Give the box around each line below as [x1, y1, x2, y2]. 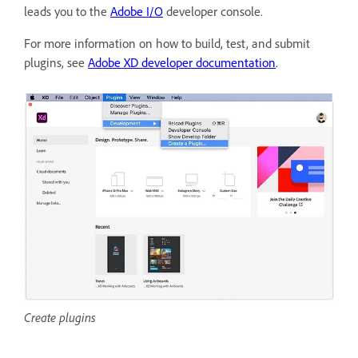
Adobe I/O [110, 3, 163, 19]
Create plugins [24, 309, 96, 326]
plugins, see [24, 54, 88, 70]
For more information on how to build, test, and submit [24, 35, 310, 51]
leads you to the [24, 3, 110, 19]
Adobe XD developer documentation [88, 54, 276, 70]
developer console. [163, 3, 263, 19]
